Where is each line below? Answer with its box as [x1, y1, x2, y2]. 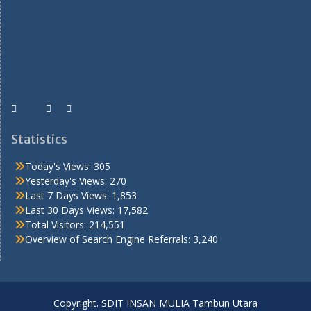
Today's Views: [25, 159, 94, 173]
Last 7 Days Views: [25, 188, 112, 202]
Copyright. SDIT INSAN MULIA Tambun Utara [53, 296, 258, 310]
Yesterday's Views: [25, 174, 110, 187]
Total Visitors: [25, 217, 89, 231]
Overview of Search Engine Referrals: [25, 232, 193, 246]
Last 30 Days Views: [25, 203, 117, 217]
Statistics [11, 131, 67, 147]
